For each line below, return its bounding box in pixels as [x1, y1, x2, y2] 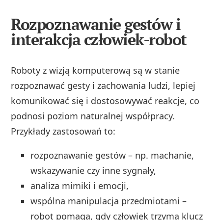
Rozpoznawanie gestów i [11, 13, 181, 34]
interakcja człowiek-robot [11, 28, 187, 50]
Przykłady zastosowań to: [11, 125, 116, 137]
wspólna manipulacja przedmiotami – [30, 194, 187, 207]
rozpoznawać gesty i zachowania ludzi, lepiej [11, 79, 196, 91]
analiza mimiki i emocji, [30, 179, 129, 192]
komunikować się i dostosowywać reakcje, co [11, 94, 200, 107]
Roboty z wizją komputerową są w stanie [11, 64, 180, 76]
